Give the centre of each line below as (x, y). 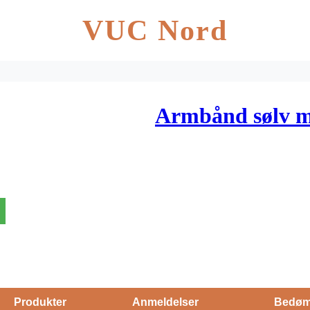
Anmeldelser (165, 302)
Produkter (40, 302)
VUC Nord (155, 30)
